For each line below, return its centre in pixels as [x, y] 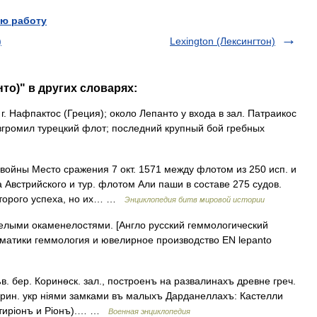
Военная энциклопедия [149, 311]
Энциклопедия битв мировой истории [195, 199]
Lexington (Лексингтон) [223, 41]
